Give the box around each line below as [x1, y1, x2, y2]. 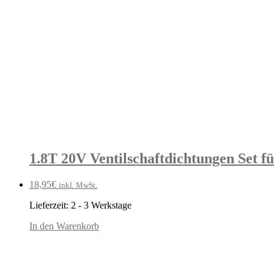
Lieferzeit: [29, 199, 71, 210]
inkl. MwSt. [59, 180, 97, 190]
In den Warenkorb [29, 220, 99, 231]
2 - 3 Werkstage [71, 199, 131, 210]
